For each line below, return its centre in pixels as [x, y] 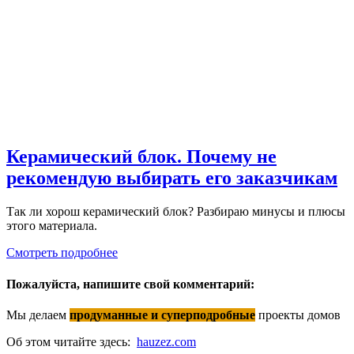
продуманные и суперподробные [162, 314]
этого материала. [52, 226]
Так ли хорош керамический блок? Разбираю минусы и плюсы [176, 212]
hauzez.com [166, 341]
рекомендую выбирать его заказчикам [172, 178]
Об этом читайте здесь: [72, 341]
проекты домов [298, 314]
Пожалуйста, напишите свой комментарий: [130, 284]
